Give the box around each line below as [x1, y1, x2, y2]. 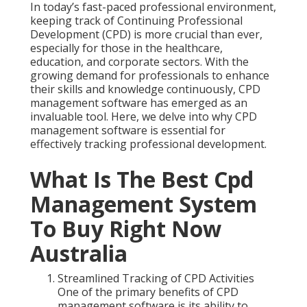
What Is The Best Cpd [30, 164, 254, 195]
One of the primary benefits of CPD [58, 284, 238, 300]
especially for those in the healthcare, [30, 40, 223, 56]
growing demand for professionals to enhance [30, 68, 269, 84]
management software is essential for [30, 123, 225, 138]
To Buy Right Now [30, 214, 221, 244]
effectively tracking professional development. [30, 136, 267, 152]
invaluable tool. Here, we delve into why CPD [30, 109, 257, 125]
